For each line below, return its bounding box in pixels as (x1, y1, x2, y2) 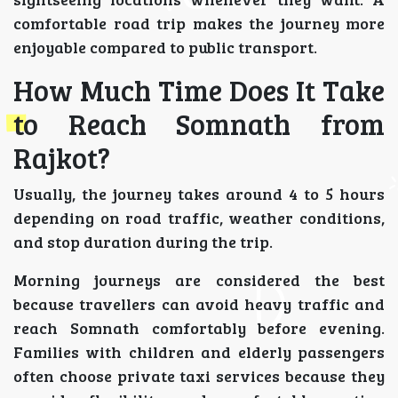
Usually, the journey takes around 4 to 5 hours (13, 183, 385, 205)
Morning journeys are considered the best (13, 269, 385, 291)
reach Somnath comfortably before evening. (13, 317, 385, 339)
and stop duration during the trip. (13, 231, 273, 253)
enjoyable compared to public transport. (13, 36, 317, 59)
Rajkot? (13, 139, 110, 178)
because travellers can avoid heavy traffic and (13, 293, 385, 315)
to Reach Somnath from (13, 105, 385, 144)
